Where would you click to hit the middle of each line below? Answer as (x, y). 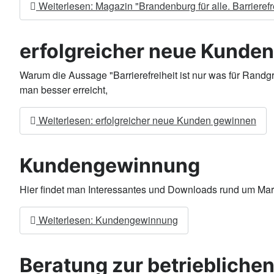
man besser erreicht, (64, 89)
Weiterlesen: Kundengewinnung (107, 220)
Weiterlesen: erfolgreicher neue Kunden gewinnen (146, 120)
